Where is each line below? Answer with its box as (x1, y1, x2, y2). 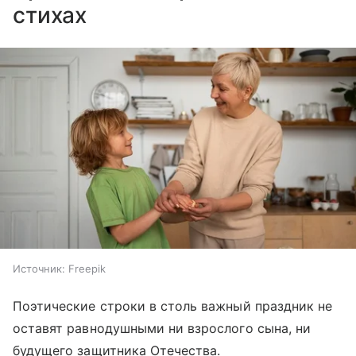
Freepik (68, 261, 106, 275)
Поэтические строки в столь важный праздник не (13, 297, 333, 314)
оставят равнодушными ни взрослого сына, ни (13, 319, 311, 336)
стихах (13, 2, 87, 29)
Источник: (13, 261, 65, 275)
